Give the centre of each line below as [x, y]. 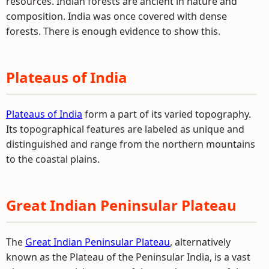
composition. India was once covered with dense [116, 16]
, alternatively [200, 242]
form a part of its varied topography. [167, 114]
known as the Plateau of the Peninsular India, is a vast [128, 257]
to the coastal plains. [53, 159]
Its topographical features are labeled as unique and [125, 129]
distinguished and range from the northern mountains [131, 144]
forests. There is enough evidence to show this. [113, 31]
